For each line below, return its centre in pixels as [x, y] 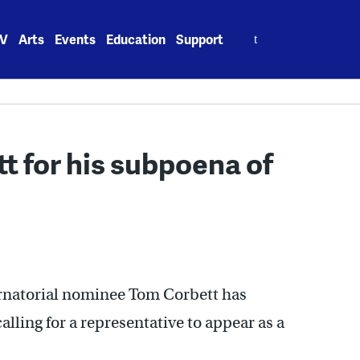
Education [136, 39]
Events [76, 39]
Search [256, 30]
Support [200, 39]
